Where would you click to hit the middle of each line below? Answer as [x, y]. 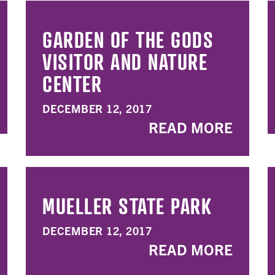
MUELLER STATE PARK [127, 206]
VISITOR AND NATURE [125, 61]
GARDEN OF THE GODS [128, 39]
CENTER [72, 83]
